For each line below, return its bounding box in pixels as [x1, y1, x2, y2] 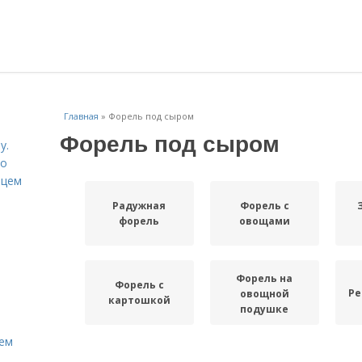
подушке [240, 301, 289, 316]
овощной [239, 286, 289, 301]
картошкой [107, 293, 170, 307]
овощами [238, 214, 290, 228]
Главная [64, 110, 99, 122]
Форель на [236, 271, 293, 285]
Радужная [112, 199, 166, 213]
